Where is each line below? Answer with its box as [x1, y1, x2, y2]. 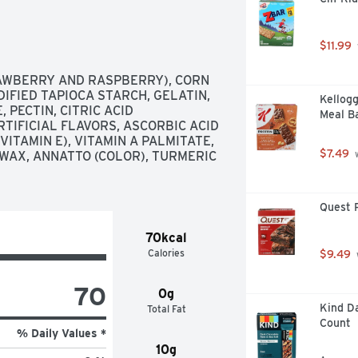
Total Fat [146, 302, 186, 315]
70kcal [145, 229, 188, 245]
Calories [148, 246, 185, 259]
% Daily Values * [16, 326, 106, 340]
